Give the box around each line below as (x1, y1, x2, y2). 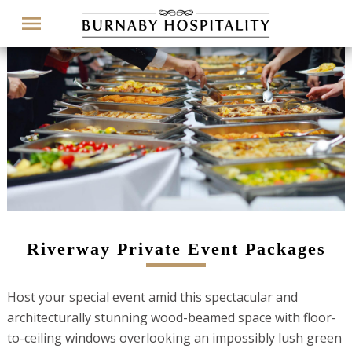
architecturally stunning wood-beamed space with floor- (6, 309, 336, 327)
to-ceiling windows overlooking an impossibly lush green (6, 329, 342, 347)
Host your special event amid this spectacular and (6, 288, 298, 306)
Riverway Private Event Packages (26, 238, 326, 258)
